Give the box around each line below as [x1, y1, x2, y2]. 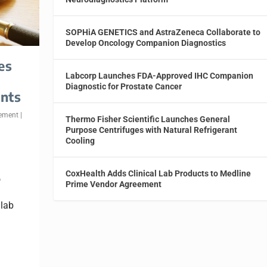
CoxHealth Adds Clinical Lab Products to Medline [66, 168, 252, 178]
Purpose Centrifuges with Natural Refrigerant [66, 125, 238, 135]
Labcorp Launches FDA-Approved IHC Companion [66, 70, 254, 80]
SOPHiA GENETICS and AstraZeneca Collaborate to [66, 27, 261, 37]
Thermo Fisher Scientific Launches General [66, 114, 231, 124]
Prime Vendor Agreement [66, 179, 162, 189]
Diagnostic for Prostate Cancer [66, 81, 182, 91]
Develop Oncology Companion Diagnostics [66, 38, 226, 48]
